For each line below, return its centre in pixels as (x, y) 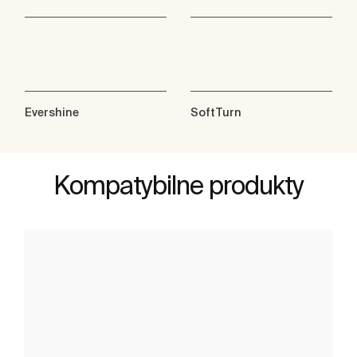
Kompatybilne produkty (178, 185)
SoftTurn (216, 113)
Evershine (52, 113)
